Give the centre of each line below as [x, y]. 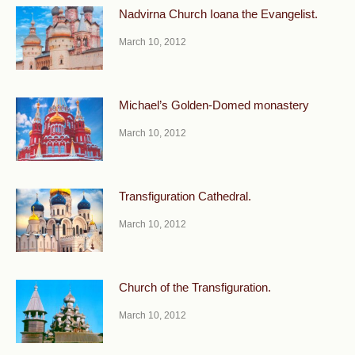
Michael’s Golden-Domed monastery [214, 105]
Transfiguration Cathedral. [185, 196]
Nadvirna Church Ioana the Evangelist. [218, 14]
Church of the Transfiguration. [195, 287]
